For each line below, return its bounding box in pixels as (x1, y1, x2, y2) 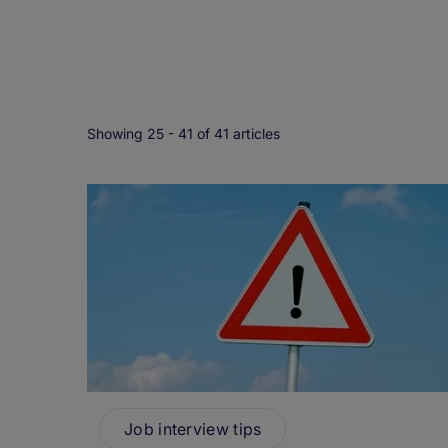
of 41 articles (193, 125, 280, 143)
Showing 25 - (87, 125, 178, 143)
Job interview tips (124, 419, 262, 440)
